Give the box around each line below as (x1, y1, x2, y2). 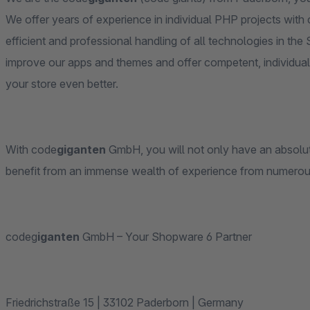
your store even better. (6, 77, 118, 91)
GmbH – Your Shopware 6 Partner (80, 230, 252, 244)
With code (6, 143, 57, 156)
